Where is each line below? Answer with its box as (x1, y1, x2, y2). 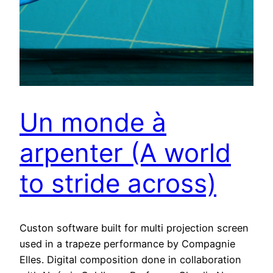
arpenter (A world (19, 137, 231, 169)
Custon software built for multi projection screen (19, 222, 249, 235)
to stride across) (19, 168, 216, 199)
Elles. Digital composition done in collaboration (19, 253, 241, 266)
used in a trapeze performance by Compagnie (19, 238, 235, 250)
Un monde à (19, 107, 166, 138)
